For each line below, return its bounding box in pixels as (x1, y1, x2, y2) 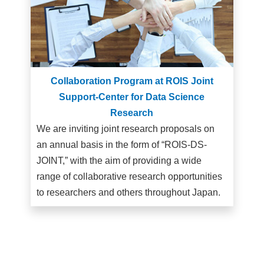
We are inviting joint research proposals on (37, 124, 215, 134)
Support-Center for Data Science (59, 92, 205, 103)
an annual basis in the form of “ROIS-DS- (37, 140, 207, 150)
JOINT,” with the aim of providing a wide (37, 156, 202, 166)
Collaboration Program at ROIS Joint (50, 76, 213, 87)
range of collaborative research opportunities (37, 171, 223, 182)
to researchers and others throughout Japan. (37, 187, 221, 198)
